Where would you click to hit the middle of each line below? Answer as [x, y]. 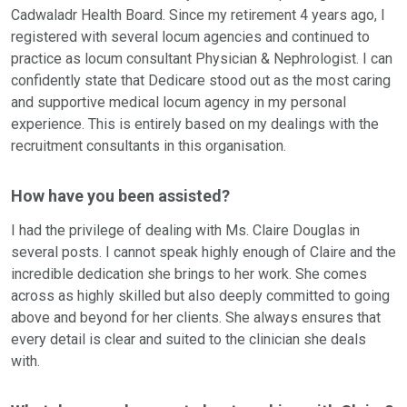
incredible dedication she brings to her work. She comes [189, 274]
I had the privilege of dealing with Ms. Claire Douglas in [185, 231]
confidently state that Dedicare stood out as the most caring [201, 81]
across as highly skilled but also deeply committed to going [200, 296]
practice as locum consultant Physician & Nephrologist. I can [202, 59]
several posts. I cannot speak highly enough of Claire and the [203, 253]
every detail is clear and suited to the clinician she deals [189, 340]
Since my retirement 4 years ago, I [277, 15]
